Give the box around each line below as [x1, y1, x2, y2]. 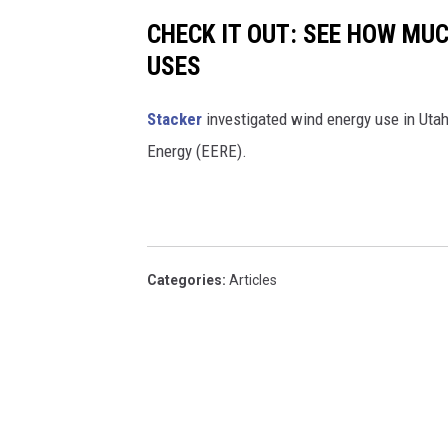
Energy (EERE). [147, 141, 247, 162]
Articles [229, 272, 277, 289]
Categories [147, 272, 222, 289]
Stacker [147, 109, 202, 130]
